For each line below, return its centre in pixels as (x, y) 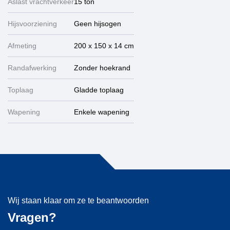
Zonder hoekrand (102, 68)
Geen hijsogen (98, 24)
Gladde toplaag (99, 90)
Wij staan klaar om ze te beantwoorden (78, 200)
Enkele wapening (102, 112)
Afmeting (22, 46)
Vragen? (32, 217)
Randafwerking (32, 68)
